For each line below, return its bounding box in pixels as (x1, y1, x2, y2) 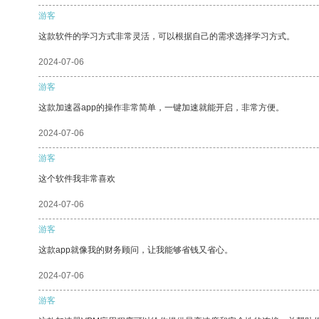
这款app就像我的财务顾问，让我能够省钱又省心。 (38, 244, 233, 255)
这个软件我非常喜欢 (38, 173, 115, 184)
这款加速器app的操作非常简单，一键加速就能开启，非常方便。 (38, 102, 284, 113)
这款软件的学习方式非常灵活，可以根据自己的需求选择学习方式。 (38, 31, 295, 41)
